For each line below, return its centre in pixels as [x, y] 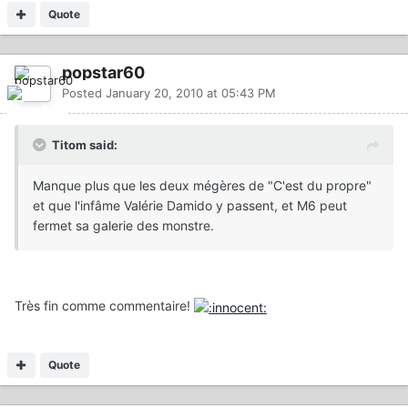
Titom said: [85, 145]
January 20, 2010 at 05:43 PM [191, 93]
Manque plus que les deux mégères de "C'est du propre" [202, 186]
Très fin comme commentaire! [104, 306]
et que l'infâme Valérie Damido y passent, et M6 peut [190, 206]
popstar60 [103, 73]
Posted [84, 93]
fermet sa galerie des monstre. [123, 226]
